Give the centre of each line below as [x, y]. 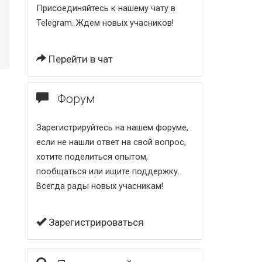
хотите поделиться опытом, [92, 157]
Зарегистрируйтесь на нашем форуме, [112, 127]
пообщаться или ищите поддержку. [108, 171]
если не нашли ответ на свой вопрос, [111, 142]
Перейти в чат [80, 59]
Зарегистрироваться [95, 222]
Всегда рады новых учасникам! [100, 186]
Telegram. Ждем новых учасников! [105, 23]
